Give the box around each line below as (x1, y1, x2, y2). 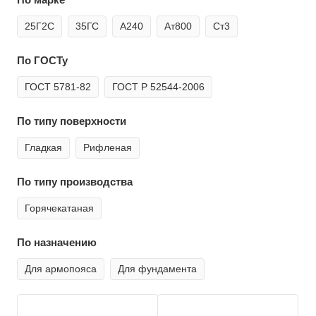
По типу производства (17, 176, 133, 188)
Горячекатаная (25, 202, 94, 214)
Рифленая (83, 142, 132, 153)
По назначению (17, 236, 97, 248)
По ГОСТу (17, 54, 68, 66)
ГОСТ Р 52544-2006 (112, 81, 205, 92)
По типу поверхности (17, 115, 126, 127)
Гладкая (25, 142, 62, 153)
